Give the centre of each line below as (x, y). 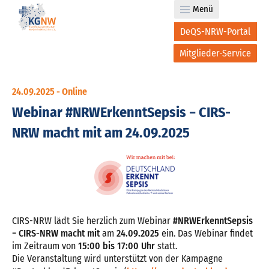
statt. (166, 246)
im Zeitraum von (45, 246)
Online (74, 92)
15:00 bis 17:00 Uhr (116, 246)
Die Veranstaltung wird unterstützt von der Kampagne (117, 259)
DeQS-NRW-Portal (215, 32)
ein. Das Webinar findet (206, 234)
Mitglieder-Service (215, 53)
